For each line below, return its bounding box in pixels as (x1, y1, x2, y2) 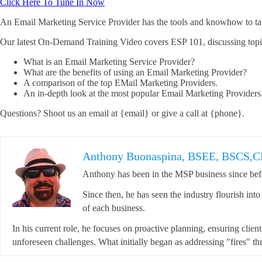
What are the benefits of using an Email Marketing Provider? (23, 67, 247, 77)
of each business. (82, 203, 145, 213)
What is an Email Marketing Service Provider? (23, 57, 195, 67)
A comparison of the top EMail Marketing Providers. (23, 78, 218, 88)
